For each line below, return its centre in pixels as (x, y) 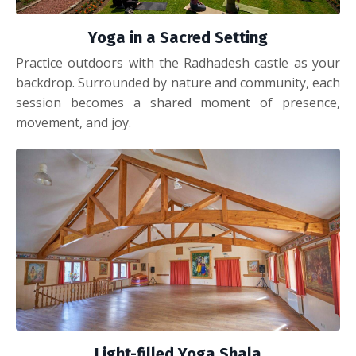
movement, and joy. (74, 122)
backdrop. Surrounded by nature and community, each (178, 82)
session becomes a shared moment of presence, (178, 102)
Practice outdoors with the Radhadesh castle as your (178, 62)
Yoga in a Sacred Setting (178, 37)
